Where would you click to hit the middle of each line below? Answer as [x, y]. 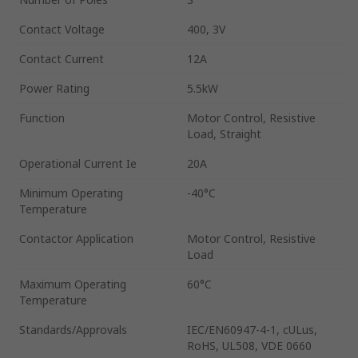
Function [42, 117]
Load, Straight [224, 133]
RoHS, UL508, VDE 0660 [249, 345]
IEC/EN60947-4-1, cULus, [252, 329]
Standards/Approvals [73, 329]
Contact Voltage [62, 29]
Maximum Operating [73, 284]
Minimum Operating [71, 193]
